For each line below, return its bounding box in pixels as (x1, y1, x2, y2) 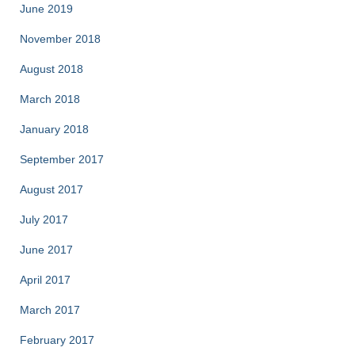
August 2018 (20, 63, 83, 75)
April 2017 (20, 273, 71, 286)
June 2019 (20, 2, 73, 15)
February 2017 (20, 334, 94, 346)
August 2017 (20, 183, 83, 196)
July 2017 (20, 213, 68, 226)
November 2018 (20, 32, 101, 45)
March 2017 (20, 303, 80, 316)
